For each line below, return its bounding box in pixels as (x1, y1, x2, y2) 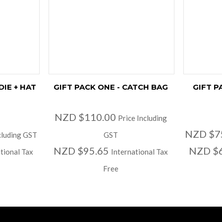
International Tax (111, 147, 168, 156)
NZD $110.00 (55, 111, 118, 123)
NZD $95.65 (54, 144, 111, 157)
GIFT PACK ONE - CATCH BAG (54, 82, 168, 92)
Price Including (118, 113, 167, 122)
